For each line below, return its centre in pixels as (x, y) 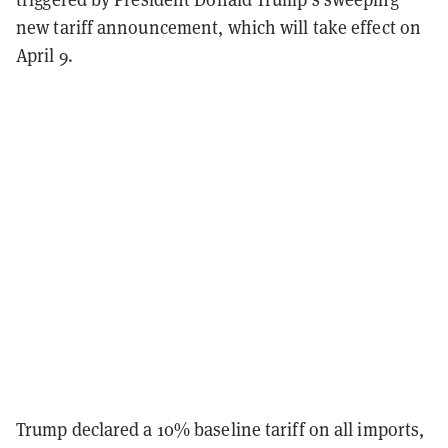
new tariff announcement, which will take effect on (219, 27)
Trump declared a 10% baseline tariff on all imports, (220, 429)
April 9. (44, 55)
